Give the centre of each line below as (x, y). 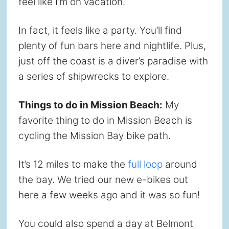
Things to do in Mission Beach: (90, 105)
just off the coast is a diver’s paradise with (113, 61)
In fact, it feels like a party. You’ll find (100, 30)
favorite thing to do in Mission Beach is (105, 120)
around (180, 164)
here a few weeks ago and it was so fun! (109, 195)
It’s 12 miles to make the (73, 164)
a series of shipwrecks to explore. (94, 76)
